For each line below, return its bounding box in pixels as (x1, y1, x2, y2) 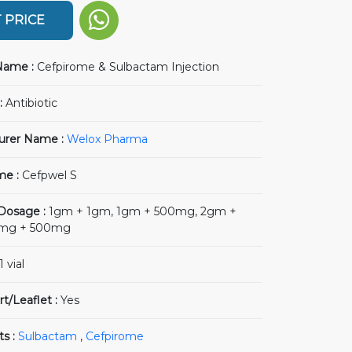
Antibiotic (5, 96, 57, 110)
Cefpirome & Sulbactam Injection (36, 60, 219, 74)
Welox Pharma (66, 132, 148, 146)
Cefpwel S (21, 168, 77, 182)
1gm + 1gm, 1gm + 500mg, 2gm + (48, 204, 236, 218)
